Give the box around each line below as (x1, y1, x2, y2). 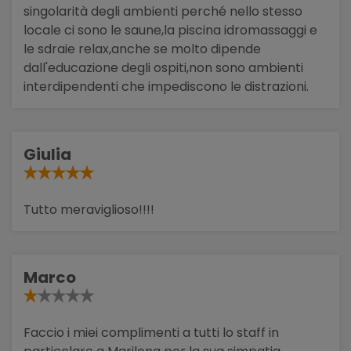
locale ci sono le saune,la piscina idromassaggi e (24, 20, 317, 39)
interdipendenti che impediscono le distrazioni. (24, 77, 309, 96)
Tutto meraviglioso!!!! (24, 200, 154, 219)
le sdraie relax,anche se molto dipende (24, 39, 261, 58)
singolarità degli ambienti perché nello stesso (24, 2, 302, 20)
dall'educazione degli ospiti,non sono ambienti (24, 58, 303, 77)
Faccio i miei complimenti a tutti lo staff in (24, 323, 279, 342)
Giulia (24, 143, 71, 165)
